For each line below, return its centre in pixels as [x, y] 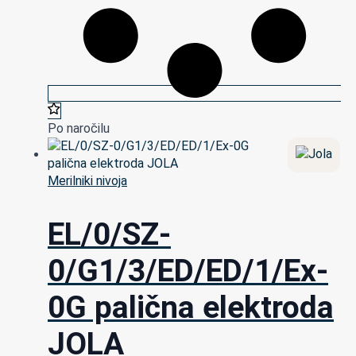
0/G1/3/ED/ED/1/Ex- [188, 271]
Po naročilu [79, 129]
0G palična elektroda [191, 307]
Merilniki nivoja [87, 181]
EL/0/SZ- [109, 234]
